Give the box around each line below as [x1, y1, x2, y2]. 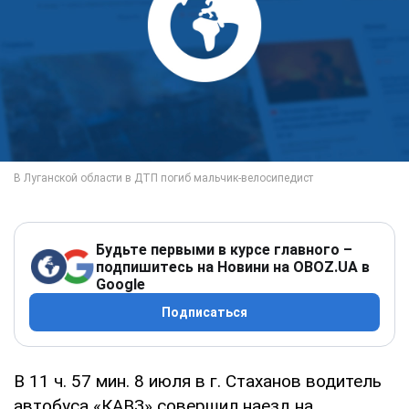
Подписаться [162, 304, 247, 320]
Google [96, 275, 145, 293]
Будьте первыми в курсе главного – [96, 240, 352, 258]
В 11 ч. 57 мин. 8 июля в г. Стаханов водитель [14, 370, 382, 392]
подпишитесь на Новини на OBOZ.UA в [96, 257, 370, 276]
